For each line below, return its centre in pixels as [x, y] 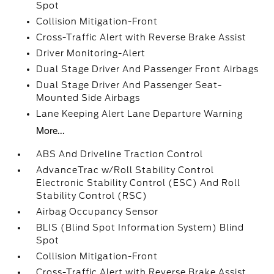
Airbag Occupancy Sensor [98, 211]
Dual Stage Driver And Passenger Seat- [129, 85]
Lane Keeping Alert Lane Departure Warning [140, 113]
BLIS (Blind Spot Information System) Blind [140, 227]
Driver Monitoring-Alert [91, 53]
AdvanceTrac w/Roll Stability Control [125, 170]
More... [51, 131]
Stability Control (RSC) [92, 195]
